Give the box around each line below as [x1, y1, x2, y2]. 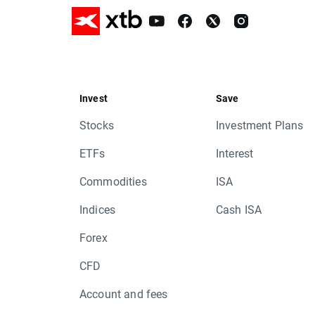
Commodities [79, 174, 147, 188]
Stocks [79, 117, 114, 132]
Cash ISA [216, 202, 262, 217]
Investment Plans [216, 117, 304, 132]
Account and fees [79, 286, 168, 301]
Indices [79, 202, 116, 217]
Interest [216, 146, 254, 160]
